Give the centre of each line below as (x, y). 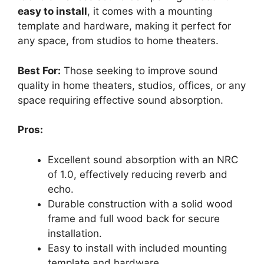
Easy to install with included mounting (137, 248)
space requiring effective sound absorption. (121, 100)
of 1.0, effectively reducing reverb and (138, 174)
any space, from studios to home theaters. (118, 41)
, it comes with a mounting (150, 11)
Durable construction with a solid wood (140, 204)
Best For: (39, 70)
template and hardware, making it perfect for (124, 26)
